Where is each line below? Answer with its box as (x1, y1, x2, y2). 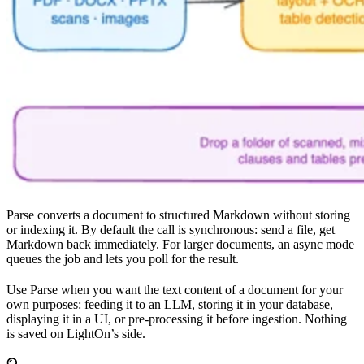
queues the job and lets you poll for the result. (6, 252, 239, 266)
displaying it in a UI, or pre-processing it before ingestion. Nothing (6, 312, 347, 327)
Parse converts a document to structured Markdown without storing (6, 208, 350, 223)
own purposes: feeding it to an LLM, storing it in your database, (6, 297, 333, 312)
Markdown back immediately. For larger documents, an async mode (6, 237, 354, 252)
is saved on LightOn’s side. (6, 327, 145, 341)
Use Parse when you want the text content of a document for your (6, 283, 343, 297)
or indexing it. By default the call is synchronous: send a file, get (6, 223, 335, 237)
